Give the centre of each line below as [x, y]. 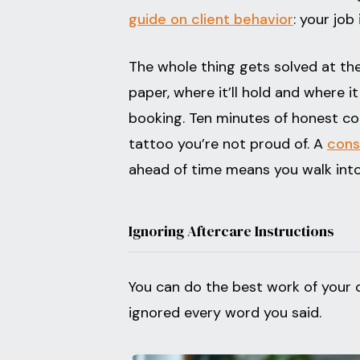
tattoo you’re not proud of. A [228, 144]
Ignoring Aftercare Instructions [231, 231]
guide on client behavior [211, 19]
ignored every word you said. [225, 313]
